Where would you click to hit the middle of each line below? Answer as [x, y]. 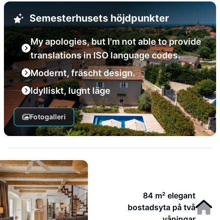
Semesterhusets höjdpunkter [99, 18]
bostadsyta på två [162, 207]
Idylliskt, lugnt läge [70, 91]
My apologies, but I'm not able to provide [116, 41]
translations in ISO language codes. [105, 55]
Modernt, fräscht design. [83, 73]
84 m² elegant [169, 195]
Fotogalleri [48, 117]
